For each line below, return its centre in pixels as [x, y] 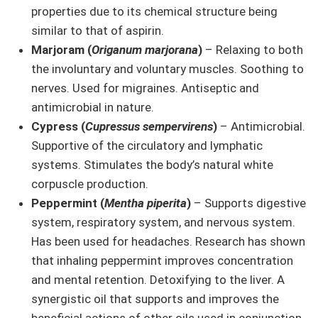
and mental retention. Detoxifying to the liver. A [158, 280]
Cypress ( [58, 126]
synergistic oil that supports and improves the [155, 299]
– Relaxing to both [253, 50]
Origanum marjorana [145, 50]
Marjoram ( [61, 50]
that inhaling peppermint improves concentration [162, 261]
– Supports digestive [248, 203]
